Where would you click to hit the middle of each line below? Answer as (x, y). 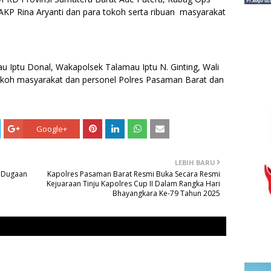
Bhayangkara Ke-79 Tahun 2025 (166, 193)
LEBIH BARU (195, 162)
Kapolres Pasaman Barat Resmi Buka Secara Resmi (134, 174)
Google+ (51, 129)
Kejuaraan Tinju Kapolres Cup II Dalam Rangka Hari (133, 183)
